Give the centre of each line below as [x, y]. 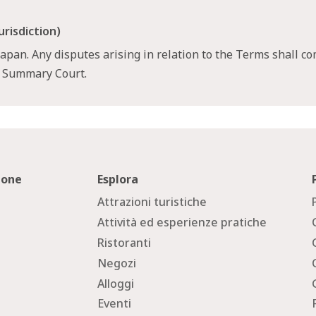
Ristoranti [124, 243]
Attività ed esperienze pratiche [182, 223]
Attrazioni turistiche [152, 202]
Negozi [117, 263]
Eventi [115, 304]
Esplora [118, 180]
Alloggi [116, 283]
